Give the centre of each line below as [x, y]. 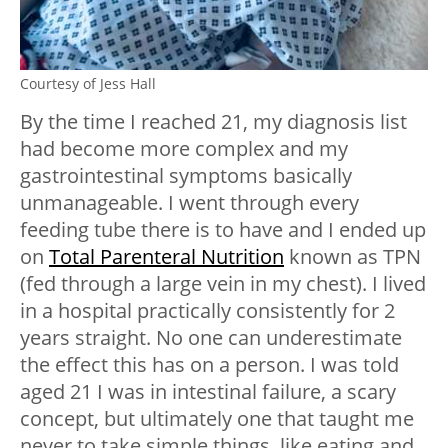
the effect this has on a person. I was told [209, 365]
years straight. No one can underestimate [211, 338]
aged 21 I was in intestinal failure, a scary [208, 392]
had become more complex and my [184, 149]
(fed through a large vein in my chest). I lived [223, 284]
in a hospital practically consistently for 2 [207, 311]
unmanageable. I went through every [189, 203]
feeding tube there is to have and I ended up [223, 230]
